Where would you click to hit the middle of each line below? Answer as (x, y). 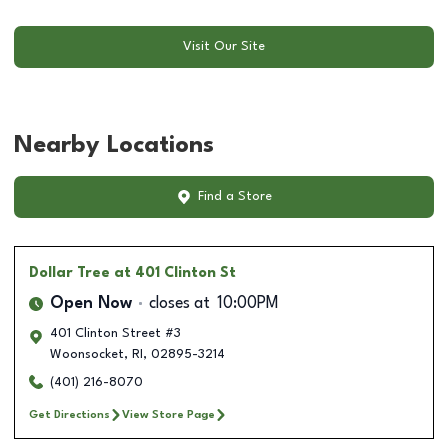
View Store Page (168, 414)
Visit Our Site (224, 47)
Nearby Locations (114, 145)
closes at (179, 303)
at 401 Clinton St (175, 272)
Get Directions (69, 414)
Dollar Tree (69, 272)
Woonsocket (87, 354)
